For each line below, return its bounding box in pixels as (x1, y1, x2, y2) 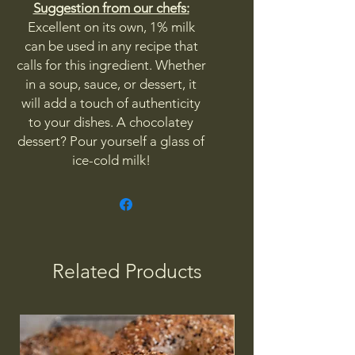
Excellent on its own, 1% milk (27, 19, 195, 35)
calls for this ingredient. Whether (16, 57, 206, 73)
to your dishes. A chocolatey (29, 114, 193, 130)
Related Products (52, 259, 202, 283)
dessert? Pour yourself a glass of (17, 133, 204, 149)
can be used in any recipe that (24, 38, 198, 54)
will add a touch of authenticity (21, 95, 200, 111)
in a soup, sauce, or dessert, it (25, 76, 197, 92)
